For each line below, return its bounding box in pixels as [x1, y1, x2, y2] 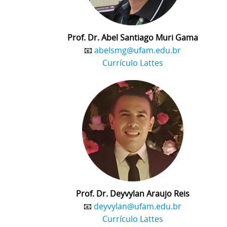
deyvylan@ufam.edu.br [94, 200, 181, 212]
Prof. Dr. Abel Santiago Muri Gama [67, 31, 198, 43]
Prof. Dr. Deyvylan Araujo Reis [75, 187, 190, 199]
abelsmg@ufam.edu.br [94, 44, 181, 56]
